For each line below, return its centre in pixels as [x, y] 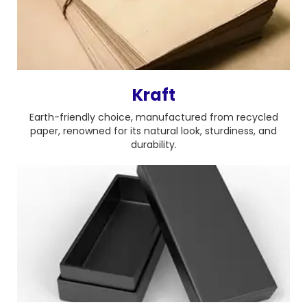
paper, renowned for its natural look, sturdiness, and [153, 131]
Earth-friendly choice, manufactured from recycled [153, 117]
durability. [153, 144]
